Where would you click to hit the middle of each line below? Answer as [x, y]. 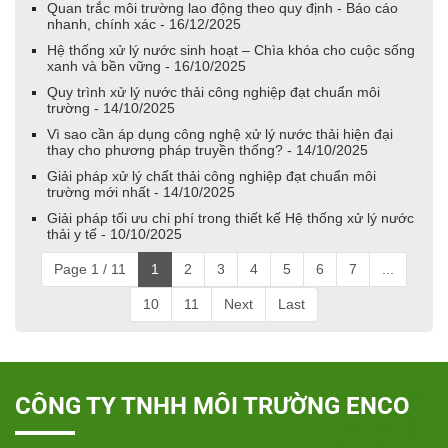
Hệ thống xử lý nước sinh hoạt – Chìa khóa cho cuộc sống [231, 49]
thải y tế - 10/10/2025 [114, 233]
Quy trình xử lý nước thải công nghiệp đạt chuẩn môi [213, 91]
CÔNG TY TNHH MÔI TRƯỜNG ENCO [212, 405]
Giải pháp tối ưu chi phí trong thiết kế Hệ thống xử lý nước [230, 217]
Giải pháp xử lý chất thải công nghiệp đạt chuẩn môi [211, 175]
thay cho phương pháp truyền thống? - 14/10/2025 [207, 149]
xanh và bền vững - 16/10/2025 [146, 65]
